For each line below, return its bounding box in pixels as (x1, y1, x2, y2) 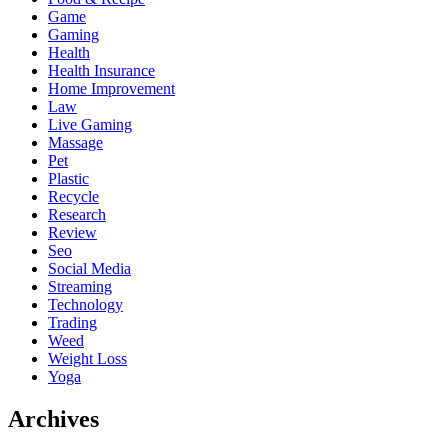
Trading (48, 313, 97, 331)
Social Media (48, 259, 131, 277)
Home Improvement (48, 79, 175, 97)
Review (48, 223, 97, 241)
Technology (48, 295, 123, 313)
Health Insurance (48, 61, 155, 79)
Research (48, 205, 106, 223)
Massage (48, 133, 103, 151)
